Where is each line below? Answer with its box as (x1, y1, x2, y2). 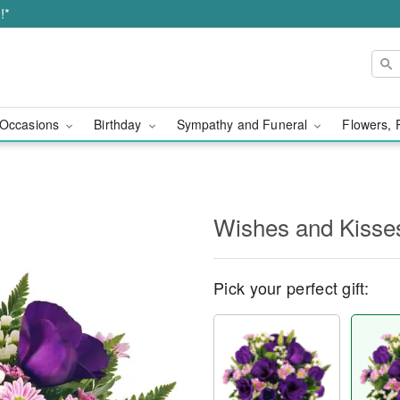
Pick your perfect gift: (213, 276, 369, 299)
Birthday (94, 115, 146, 133)
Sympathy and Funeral (176, 115, 312, 133)
